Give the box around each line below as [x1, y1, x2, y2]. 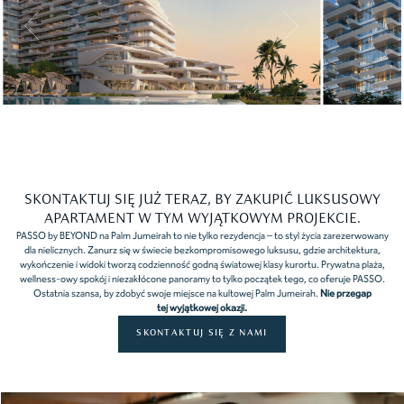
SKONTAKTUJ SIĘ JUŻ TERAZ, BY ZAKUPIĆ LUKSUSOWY [23, 192, 381, 207]
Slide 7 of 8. [2, 105, 50, 122]
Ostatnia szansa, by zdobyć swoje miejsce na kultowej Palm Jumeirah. [32, 285, 320, 302]
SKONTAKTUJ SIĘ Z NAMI [136, 328, 268, 339]
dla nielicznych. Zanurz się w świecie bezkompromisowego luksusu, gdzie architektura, [23, 242, 381, 259]
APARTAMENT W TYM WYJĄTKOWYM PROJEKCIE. [43, 211, 361, 226]
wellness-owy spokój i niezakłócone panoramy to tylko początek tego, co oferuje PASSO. [19, 271, 385, 288]
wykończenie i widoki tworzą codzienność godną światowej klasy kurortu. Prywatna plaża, [19, 256, 385, 273]
